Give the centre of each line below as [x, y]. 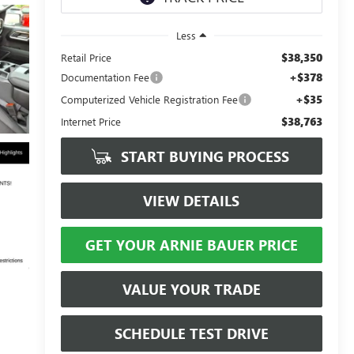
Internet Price [90, 121]
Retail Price [86, 57]
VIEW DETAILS [192, 200]
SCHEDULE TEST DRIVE [191, 333]
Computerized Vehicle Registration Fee [149, 99]
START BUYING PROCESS [203, 156]
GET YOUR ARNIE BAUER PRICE [191, 245]
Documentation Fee [105, 77]
